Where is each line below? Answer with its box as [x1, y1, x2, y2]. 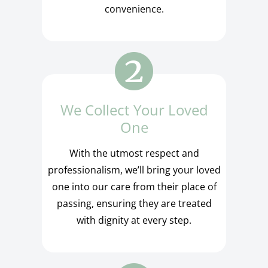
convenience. [104, 2, 164, 16]
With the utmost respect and [69, 147, 199, 160]
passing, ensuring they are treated [56, 197, 212, 211]
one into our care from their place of [51, 180, 217, 194]
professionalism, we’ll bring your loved [47, 163, 221, 177]
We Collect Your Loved [60, 100, 208, 120]
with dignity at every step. [77, 214, 191, 227]
